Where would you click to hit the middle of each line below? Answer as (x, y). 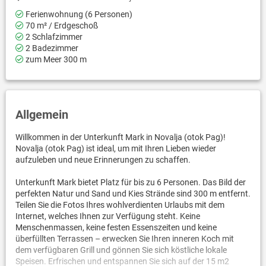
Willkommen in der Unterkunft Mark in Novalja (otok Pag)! (120, 137)
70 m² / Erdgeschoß (61, 25)
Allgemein (42, 114)
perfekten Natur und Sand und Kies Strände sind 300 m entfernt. (133, 193)
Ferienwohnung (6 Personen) (78, 14)
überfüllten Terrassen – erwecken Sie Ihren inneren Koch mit (124, 238)
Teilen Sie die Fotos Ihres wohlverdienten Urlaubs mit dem (120, 205)
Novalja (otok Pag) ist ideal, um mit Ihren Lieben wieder (115, 148)
